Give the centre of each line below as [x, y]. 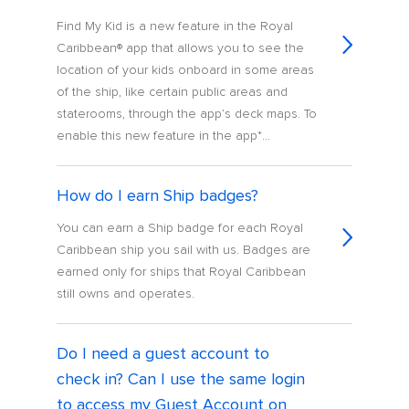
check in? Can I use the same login [181, 379]
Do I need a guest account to [163, 354]
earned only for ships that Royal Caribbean [182, 272]
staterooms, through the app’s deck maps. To [187, 114]
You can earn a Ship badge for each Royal [180, 228]
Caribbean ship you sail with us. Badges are [184, 250]
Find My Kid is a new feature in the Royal [175, 26]
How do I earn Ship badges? [158, 196]
